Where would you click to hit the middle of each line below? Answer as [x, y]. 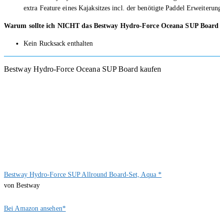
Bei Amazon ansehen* [35, 208]
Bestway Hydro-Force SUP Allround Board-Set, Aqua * [83, 174]
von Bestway [22, 185]
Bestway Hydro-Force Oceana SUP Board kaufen [83, 69]
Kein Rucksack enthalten [58, 43]
